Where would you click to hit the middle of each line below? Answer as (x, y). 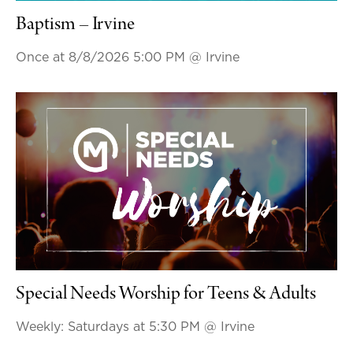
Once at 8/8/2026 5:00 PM (102, 57)
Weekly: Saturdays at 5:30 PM (110, 327)
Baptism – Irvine (75, 25)
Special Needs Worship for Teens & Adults (165, 295)
